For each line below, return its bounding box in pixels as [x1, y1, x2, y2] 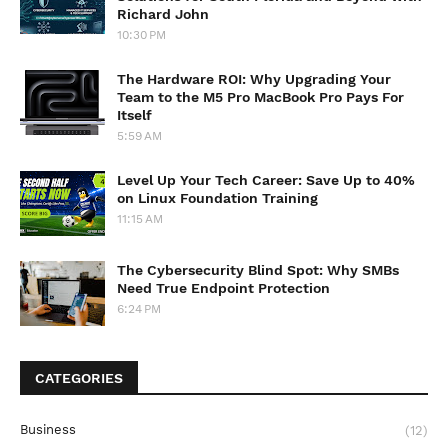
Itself [117, 106, 152, 123]
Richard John [117, 5, 209, 22]
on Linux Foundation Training [117, 189, 318, 206]
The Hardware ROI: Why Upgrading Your [117, 70, 391, 87]
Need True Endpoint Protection [117, 279, 330, 296]
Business [20, 421, 76, 437]
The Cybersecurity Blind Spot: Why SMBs [117, 261, 399, 278]
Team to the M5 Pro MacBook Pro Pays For [117, 88, 404, 105]
